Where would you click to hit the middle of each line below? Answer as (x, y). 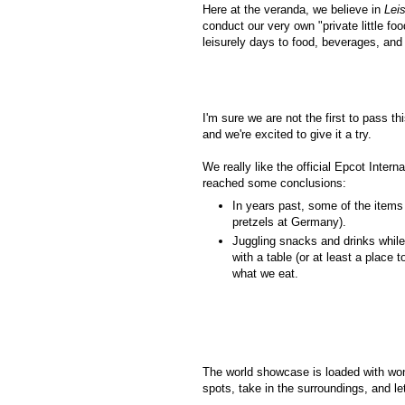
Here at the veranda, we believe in (293, 10)
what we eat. (265, 273)
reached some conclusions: (274, 184)
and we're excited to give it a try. (287, 135)
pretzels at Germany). (289, 221)
